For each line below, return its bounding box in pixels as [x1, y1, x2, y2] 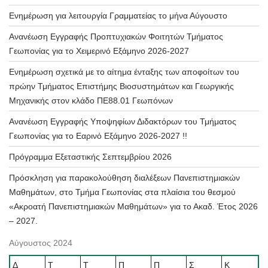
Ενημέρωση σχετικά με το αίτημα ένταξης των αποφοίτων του [9, 67, 239, 77]
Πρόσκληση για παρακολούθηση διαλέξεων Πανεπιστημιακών [9, 173, 240, 183]
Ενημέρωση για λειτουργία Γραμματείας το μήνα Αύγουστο [9, 11, 227, 21]
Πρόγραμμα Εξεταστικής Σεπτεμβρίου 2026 [9, 152, 172, 162]
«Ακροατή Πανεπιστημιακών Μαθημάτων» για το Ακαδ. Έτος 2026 [9, 202, 258, 212]
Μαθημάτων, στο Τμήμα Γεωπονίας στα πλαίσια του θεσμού [9, 187, 236, 197]
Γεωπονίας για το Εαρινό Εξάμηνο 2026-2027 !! [9, 131, 187, 141]
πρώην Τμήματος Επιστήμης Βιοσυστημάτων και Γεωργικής [9, 81, 234, 92]
